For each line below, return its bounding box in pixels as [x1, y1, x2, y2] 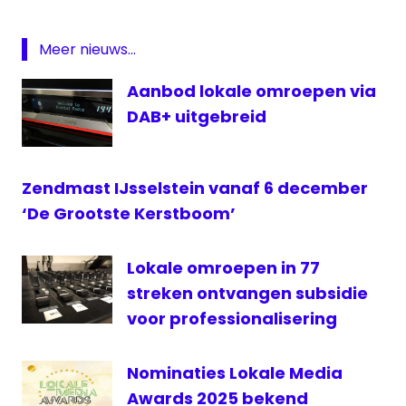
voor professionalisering [127, 307, 337, 331]
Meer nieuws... [38, 39, 136, 61]
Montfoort [28, 74, 92, 93]
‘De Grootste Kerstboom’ [22, 202, 236, 226]
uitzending [28, 102, 94, 121]
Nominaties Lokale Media [127, 362, 343, 385]
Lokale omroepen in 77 [127, 256, 320, 280]
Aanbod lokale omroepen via [127, 80, 376, 103]
